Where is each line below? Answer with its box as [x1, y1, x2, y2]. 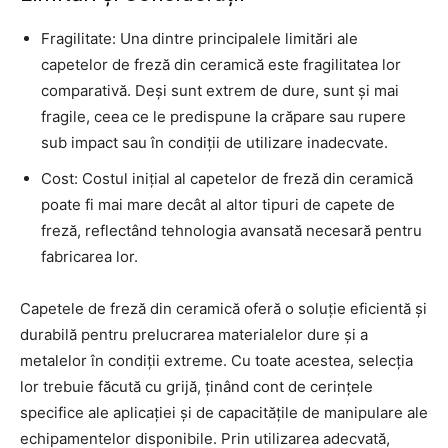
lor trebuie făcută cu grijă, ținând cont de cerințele [20, 376, 373, 396]
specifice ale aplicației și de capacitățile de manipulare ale [20, 402, 428, 422]
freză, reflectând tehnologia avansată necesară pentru [41, 220, 422, 240]
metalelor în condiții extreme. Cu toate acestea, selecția [20, 350, 413, 370]
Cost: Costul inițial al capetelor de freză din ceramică [41, 168, 413, 188]
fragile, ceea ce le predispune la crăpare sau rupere [41, 106, 406, 126]
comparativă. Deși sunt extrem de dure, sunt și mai [41, 80, 399, 100]
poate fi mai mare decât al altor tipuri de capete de [41, 194, 395, 214]
